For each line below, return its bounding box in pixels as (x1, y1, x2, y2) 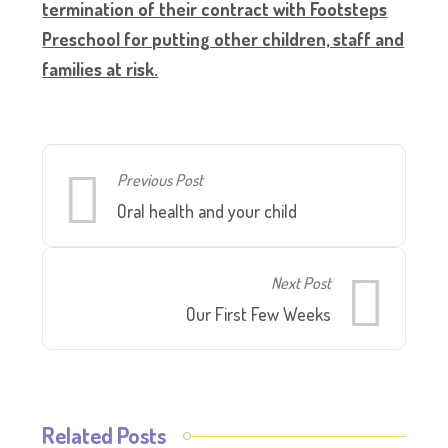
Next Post (270, 272, 331, 293)
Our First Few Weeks (185, 303, 331, 325)
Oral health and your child (117, 200, 298, 222)
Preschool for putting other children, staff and (42, 28, 405, 50)
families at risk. (42, 58, 159, 80)
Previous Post (117, 169, 204, 190)
